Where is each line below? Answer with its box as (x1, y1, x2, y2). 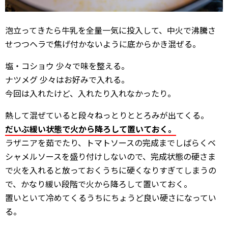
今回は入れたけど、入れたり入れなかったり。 (5, 87, 176, 100)
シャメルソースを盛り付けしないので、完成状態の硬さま (5, 150, 216, 163)
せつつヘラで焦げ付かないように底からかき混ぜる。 (5, 38, 201, 50)
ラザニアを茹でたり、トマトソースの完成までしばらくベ (5, 136, 216, 149)
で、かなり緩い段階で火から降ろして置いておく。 (5, 178, 192, 190)
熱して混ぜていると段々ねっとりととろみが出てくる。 (5, 109, 209, 122)
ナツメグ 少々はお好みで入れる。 (5, 73, 129, 86)
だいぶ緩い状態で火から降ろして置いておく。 (5, 123, 176, 135)
